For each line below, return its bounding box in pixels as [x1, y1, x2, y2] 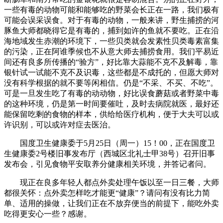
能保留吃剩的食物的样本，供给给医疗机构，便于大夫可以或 [4, 110, 219, 119]
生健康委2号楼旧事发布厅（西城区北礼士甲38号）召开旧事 [4, 149, 215, 158]
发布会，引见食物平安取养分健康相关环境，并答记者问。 [4, 160, 211, 169]
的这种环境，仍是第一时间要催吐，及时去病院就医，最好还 [4, 100, 219, 109]
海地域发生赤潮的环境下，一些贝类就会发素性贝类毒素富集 [4, 37, 219, 46]
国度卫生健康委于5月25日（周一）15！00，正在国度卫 [4, 139, 215, 148]
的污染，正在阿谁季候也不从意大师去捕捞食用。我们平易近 [4, 47, 219, 56]
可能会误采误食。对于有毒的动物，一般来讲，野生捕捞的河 [4, 16, 219, 25]
